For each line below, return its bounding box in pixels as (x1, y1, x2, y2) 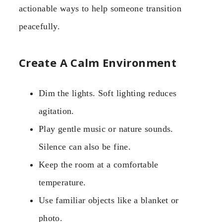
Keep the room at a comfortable (39, 159, 159, 169)
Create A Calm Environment (19, 55, 176, 70)
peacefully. (19, 21, 60, 32)
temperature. (39, 177, 86, 187)
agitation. (39, 106, 74, 116)
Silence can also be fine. (39, 141, 131, 152)
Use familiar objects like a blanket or (39, 195, 179, 205)
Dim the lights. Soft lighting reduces (39, 88, 177, 98)
